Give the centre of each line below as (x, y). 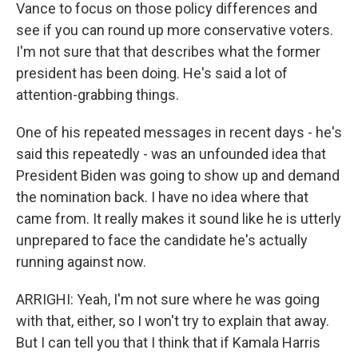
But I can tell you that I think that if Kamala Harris (168, 342)
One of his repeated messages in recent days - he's (179, 132)
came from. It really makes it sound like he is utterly (179, 219)
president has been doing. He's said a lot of (152, 73)
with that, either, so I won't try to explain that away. (173, 321)
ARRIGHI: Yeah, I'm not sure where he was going (168, 299)
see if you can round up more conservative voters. (175, 30)
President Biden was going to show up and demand (178, 175)
